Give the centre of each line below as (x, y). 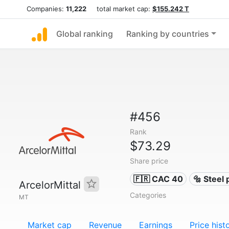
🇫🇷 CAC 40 (158, 179)
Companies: (46, 9)
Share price (149, 161)
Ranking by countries (168, 34)
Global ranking (85, 34)
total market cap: (119, 9)
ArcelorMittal (51, 185)
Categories (148, 195)
